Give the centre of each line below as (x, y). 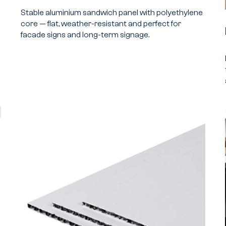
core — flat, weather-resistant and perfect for (101, 23)
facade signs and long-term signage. (85, 35)
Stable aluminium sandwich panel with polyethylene (111, 12)
